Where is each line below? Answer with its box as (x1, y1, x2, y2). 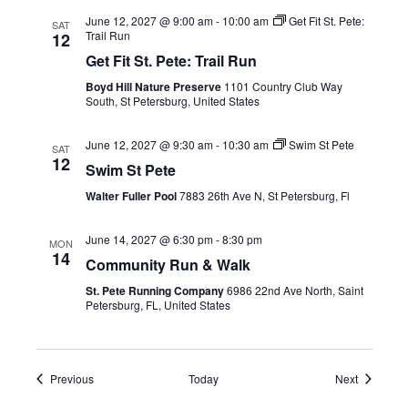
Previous (49, 371, 94, 386)
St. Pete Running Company (85, 282, 227, 299)
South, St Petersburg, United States (85, 93, 260, 108)
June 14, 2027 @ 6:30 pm (85, 231, 213, 247)
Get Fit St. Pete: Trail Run (85, 50, 257, 71)
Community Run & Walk (85, 254, 250, 275)
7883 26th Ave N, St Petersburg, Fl (178, 188, 350, 203)
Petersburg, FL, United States (85, 297, 230, 312)
